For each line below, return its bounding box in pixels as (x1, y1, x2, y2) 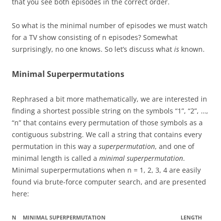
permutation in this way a (12, 142, 99, 151)
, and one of (155, 142, 194, 151)
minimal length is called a (12, 153, 99, 163)
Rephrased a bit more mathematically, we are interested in (12, 94, 207, 104)
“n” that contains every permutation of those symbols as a (12, 118, 203, 127)
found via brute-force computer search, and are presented (12, 177, 206, 186)
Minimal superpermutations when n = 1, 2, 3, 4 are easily (12, 165, 201, 175)
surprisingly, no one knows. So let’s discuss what (12, 44, 174, 54)
